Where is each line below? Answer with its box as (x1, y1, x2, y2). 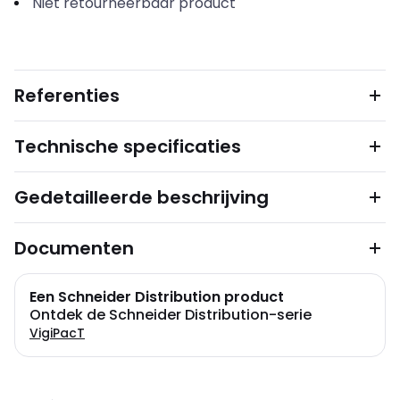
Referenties (14, 83, 120, 108)
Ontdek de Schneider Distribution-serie (29, 304, 312, 325)
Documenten (14, 236, 134, 261)
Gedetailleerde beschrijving (14, 185, 269, 210)
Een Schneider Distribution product (29, 287, 284, 307)
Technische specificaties (14, 134, 241, 159)
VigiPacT (29, 324, 85, 342)
